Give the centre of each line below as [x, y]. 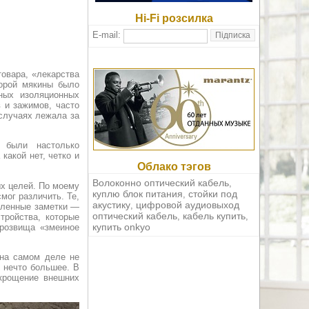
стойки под [213, 194]
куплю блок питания [138, 194]
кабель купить [214, 216]
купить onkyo [121, 227]
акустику [111, 205]
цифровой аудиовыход [188, 205]
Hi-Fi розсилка [174, 19]
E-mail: [108, 35]
